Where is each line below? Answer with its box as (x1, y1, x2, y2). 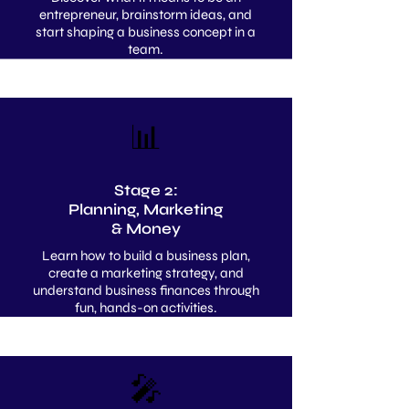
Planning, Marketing (68, 200, 224, 219)
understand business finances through (32, 282, 259, 299)
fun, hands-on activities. (74, 299, 217, 316)
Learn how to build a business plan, (41, 247, 250, 264)
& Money (110, 219, 181, 238)
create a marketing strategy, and (47, 265, 244, 281)
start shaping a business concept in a (36, 24, 256, 40)
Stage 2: (113, 181, 178, 200)
